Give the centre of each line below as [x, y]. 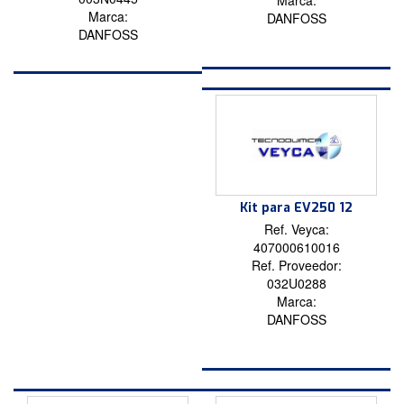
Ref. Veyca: [296, 230]
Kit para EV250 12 [296, 208]
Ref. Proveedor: [296, 266]
